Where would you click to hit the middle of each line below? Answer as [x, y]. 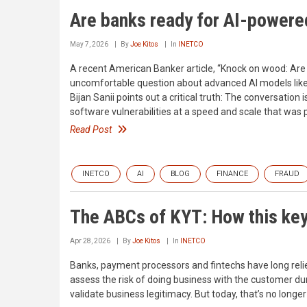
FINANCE [232, 174]
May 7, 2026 [89, 44]
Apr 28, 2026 [90, 241]
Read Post [91, 129]
